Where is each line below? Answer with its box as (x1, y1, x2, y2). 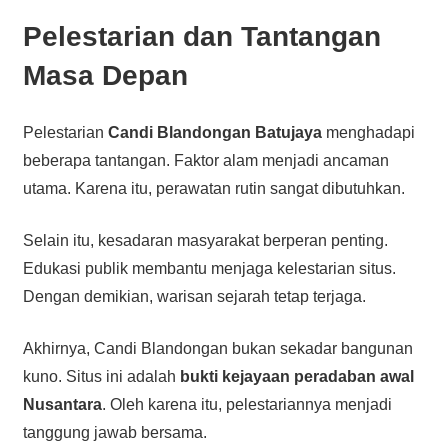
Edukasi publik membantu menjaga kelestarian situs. (22, 259, 396, 277)
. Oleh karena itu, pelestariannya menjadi (101, 395, 392, 413)
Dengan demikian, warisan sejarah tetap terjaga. (22, 287, 366, 305)
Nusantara (22, 395, 102, 413)
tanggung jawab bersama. (22, 423, 207, 441)
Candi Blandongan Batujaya (107, 123, 322, 141)
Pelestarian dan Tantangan (22, 20, 381, 52)
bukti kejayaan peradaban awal (179, 367, 414, 385)
